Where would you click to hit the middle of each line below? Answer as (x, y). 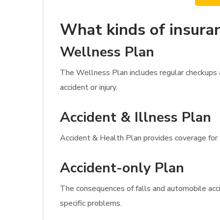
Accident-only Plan (122, 168)
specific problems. (91, 203)
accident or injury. (89, 87)
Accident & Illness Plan (136, 117)
